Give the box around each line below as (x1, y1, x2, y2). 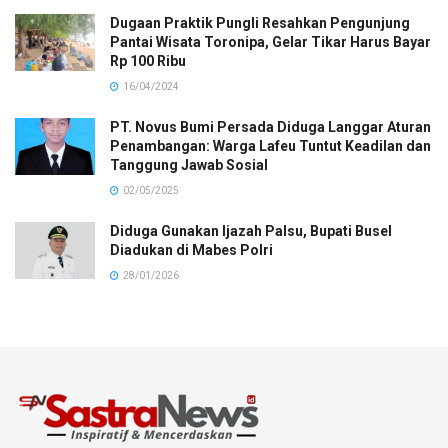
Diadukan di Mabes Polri (110, 241, 273, 258)
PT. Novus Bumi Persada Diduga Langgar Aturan (110, 118, 431, 135)
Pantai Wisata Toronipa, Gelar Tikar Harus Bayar (110, 33, 431, 50)
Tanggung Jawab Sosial (110, 156, 268, 173)
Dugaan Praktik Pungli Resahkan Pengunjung (110, 14, 410, 31)
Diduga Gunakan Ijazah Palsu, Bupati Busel (110, 222, 392, 239)
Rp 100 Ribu (110, 52, 186, 69)
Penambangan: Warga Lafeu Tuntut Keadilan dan (110, 137, 431, 154)
